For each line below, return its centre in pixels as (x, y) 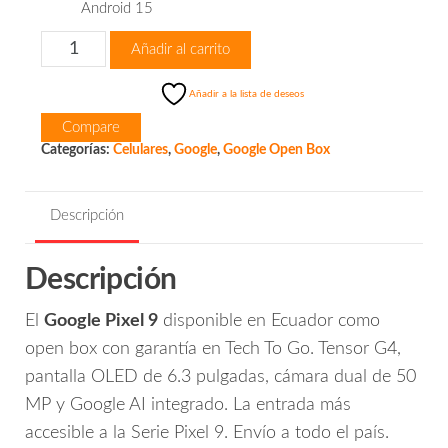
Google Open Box (276, 150)
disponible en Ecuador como (269, 320)
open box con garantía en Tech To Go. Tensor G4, (213, 348)
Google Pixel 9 (101, 320)
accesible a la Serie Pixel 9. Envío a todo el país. (207, 432)
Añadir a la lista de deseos (247, 94)
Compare (90, 128)
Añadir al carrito (181, 50)
